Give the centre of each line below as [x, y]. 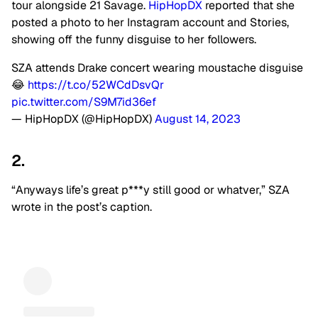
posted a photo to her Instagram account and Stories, [150, 22]
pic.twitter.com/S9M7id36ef [84, 102]
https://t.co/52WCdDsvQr [96, 85]
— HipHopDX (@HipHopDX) [83, 119]
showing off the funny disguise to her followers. [134, 39]
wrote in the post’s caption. [82, 207]
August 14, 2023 [198, 119]
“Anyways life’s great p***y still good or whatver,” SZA [150, 190]
